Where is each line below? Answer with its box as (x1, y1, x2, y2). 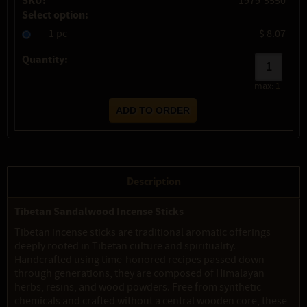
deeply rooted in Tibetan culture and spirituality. (14, 239, 236, 254)
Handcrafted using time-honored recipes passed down (14, 253, 265, 267)
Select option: (22, 8, 88, 23)
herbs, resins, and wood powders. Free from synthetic (14, 280, 261, 295)
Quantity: (22, 52, 68, 67)
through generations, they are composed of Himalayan (14, 267, 265, 281)
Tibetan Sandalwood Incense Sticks (14, 204, 184, 219)
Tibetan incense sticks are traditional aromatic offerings (14, 225, 271, 240)
